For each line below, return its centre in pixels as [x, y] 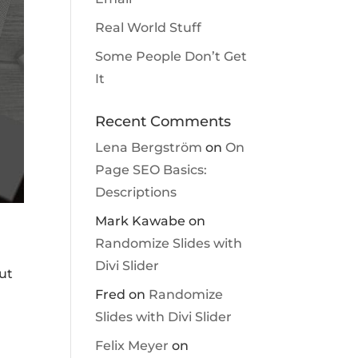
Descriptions [136, 192]
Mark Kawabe [141, 221]
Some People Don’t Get [171, 56]
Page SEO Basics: [151, 170]
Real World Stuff [149, 28]
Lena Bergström [149, 147]
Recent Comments [163, 121]
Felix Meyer [132, 346]
